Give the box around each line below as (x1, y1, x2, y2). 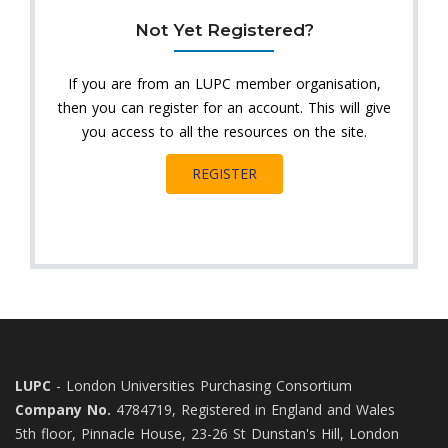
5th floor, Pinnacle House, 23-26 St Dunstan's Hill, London (15, 424, 399, 443)
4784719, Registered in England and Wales (111, 400, 395, 419)
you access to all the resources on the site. (81, 122, 367, 141)
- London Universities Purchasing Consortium (51, 376, 352, 395)
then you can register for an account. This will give (57, 98, 391, 117)
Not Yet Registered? (134, 20, 314, 40)
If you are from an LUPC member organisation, (67, 74, 381, 93)
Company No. (15, 400, 111, 419)
